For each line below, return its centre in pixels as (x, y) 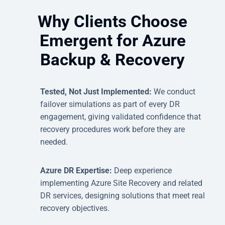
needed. (54, 142)
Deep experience (143, 170)
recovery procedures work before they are (113, 129)
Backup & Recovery (113, 59)
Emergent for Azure (113, 40)
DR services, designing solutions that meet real (123, 195)
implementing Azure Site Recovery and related (121, 183)
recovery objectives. (75, 208)
